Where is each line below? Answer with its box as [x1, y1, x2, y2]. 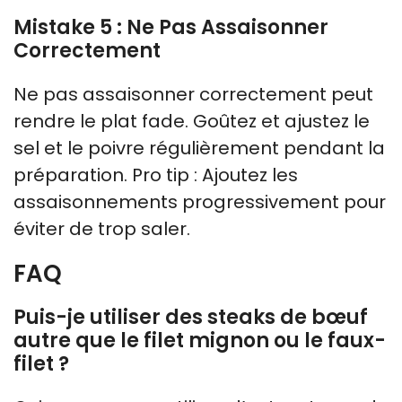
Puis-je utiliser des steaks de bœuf [13, 302, 368, 331]
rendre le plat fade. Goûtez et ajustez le [13, 108, 370, 134]
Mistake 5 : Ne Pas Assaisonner [13, 13, 328, 41]
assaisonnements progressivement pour [13, 188, 386, 214]
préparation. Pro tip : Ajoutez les [13, 162, 298, 188]
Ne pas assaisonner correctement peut [13, 81, 373, 107]
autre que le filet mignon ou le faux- [13, 326, 386, 354]
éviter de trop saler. [13, 215, 190, 241]
